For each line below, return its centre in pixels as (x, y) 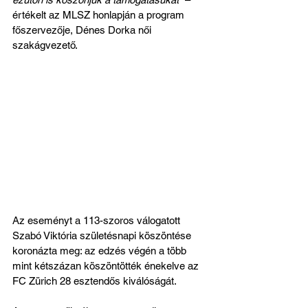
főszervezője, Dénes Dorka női (83, 30)
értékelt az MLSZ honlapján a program (100, 14)
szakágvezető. (45, 45)
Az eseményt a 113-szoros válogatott (98, 220)
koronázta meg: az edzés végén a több (101, 250)
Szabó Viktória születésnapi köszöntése (103, 235)
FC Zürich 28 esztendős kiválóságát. (95, 280)
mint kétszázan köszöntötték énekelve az (107, 265)
